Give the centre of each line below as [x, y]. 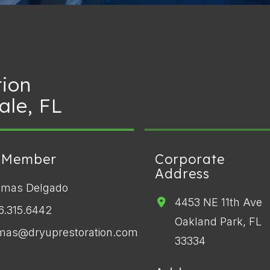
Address [183, 174]
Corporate [190, 159]
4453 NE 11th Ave [218, 202]
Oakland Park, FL [218, 221]
